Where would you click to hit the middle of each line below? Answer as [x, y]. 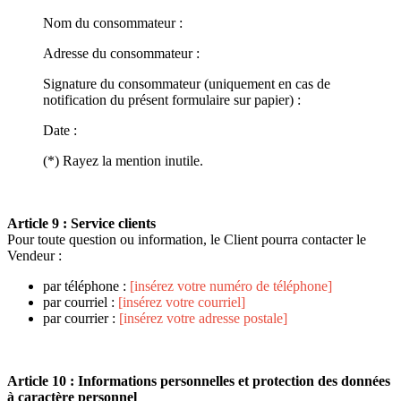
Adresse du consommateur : [121, 53]
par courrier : [81, 318]
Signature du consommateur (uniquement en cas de [187, 83]
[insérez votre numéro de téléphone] [231, 286]
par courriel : [81, 302]
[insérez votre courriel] [182, 302]
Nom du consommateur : [113, 22]
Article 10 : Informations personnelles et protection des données [199, 380]
